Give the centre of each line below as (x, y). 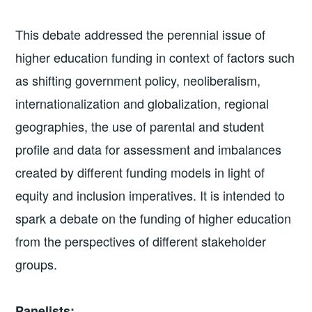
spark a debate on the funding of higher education (154, 218)
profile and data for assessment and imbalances (149, 149)
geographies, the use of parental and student (140, 126)
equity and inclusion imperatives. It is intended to (150, 195)
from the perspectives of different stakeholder (141, 241)
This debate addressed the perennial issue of (141, 34)
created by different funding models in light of (140, 172)
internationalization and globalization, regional (142, 103)
